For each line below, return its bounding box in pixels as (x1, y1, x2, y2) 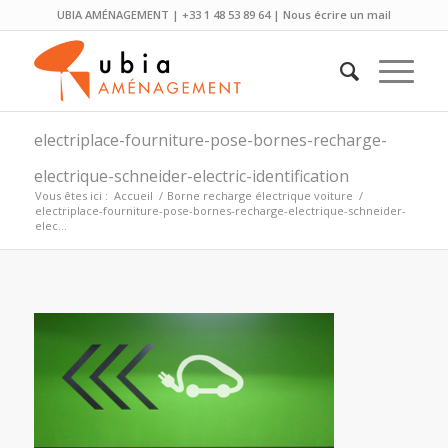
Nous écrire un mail (282, 7, 391, 22)
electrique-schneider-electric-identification (33, 165, 349, 187)
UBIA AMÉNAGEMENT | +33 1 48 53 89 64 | (56, 7, 283, 22)
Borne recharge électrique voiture (166, 188, 353, 203)
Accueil (113, 188, 153, 203)
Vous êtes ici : (34, 188, 108, 203)
